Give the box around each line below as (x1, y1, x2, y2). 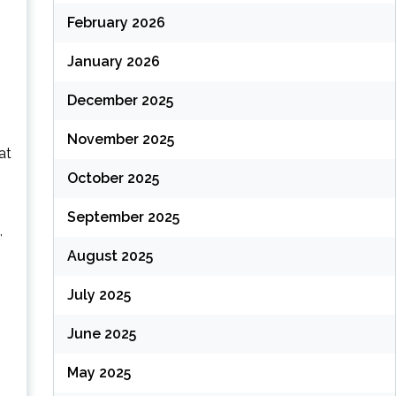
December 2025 (66, 92, 173, 110)
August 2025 (66, 247, 153, 265)
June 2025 (66, 325, 136, 343)
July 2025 (66, 286, 131, 304)
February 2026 (66, 14, 165, 32)
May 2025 (66, 364, 131, 382)
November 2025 (66, 131, 174, 148)
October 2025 (66, 170, 159, 187)
